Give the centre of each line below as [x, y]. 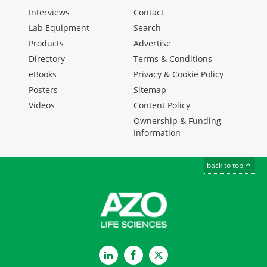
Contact [149, 13]
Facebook [159, 255]
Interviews [49, 13]
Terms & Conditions [173, 59]
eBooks [43, 74]
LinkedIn [131, 255]
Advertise [152, 44]
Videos [42, 105]
